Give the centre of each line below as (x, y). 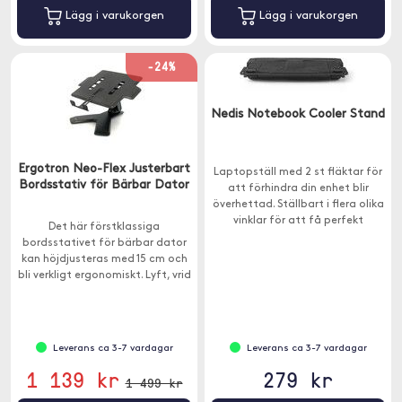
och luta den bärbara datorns (104, 292)
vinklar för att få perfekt (298, 221)
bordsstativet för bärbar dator (104, 243)
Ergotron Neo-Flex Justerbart (104, 169)
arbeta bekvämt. (298, 253)
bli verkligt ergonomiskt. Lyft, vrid (104, 275)
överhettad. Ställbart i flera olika (298, 205)
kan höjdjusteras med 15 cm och (104, 259)
